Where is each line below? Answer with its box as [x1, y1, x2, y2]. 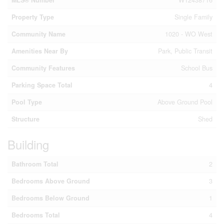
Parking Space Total [11, 80, 72, 89]
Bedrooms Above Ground [11, 176, 90, 185]
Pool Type [11, 97, 42, 106]
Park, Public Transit [158, 46, 212, 55]
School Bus [181, 63, 212, 72]
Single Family [174, 12, 212, 21]
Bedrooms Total [11, 210, 60, 219]
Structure [11, 114, 39, 123]
